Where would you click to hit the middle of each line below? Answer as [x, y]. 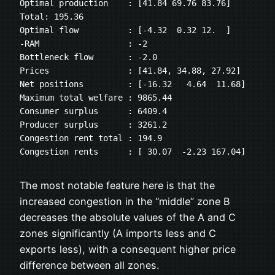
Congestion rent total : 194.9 [91, 138]
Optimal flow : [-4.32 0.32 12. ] [125, 30]
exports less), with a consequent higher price [128, 249]
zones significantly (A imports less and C [118, 233]
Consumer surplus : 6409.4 [93, 111]
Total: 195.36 [52, 17]
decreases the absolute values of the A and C [128, 217]
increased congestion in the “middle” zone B [125, 201]
